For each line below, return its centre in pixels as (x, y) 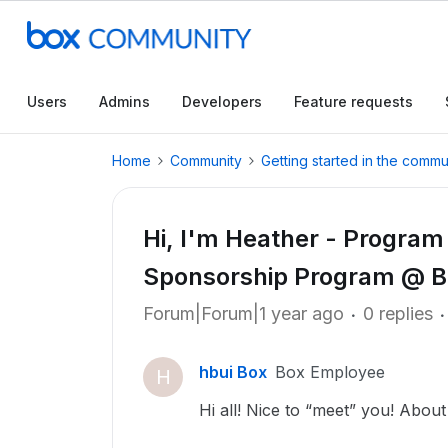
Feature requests (353, 101)
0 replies (398, 313)
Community (206, 160)
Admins (124, 101)
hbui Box (233, 372)
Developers (222, 101)
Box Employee (330, 372)
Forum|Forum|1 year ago (243, 313)
